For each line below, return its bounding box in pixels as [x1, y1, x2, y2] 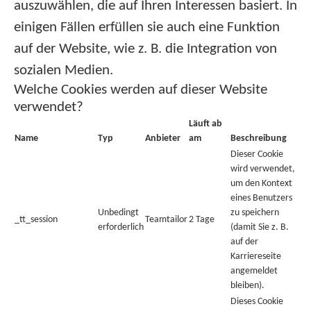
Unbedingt [98, 208, 139, 218]
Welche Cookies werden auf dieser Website [14, 83, 267, 97]
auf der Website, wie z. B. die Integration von [14, 42, 277, 56]
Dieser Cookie [230, 149, 283, 160]
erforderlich [98, 222, 144, 233]
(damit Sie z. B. [230, 222, 289, 233]
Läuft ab [189, 119, 222, 129]
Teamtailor [145, 215, 187, 225]
